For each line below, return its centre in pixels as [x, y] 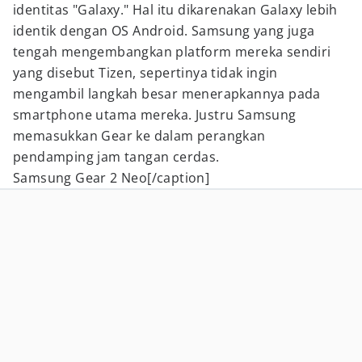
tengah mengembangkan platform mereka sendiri [172, 52]
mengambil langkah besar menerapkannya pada [167, 94]
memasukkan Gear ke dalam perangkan [139, 136]
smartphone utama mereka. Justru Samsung [155, 115]
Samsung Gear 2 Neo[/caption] [112, 178]
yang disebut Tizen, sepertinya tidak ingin [145, 73]
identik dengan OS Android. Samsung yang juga [164, 31]
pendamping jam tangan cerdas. [116, 157]
